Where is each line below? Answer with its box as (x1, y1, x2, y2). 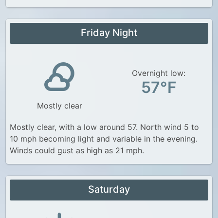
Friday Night (81, 27, 137, 38)
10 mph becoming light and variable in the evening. (10, 134, 198, 144)
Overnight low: (132, 68, 185, 78)
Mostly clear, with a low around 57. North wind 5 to (10, 122, 199, 132)
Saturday (88, 183, 130, 195)
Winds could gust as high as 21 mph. (10, 145, 144, 155)
